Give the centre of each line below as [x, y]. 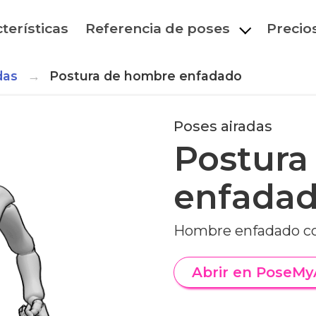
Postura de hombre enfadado [145, 76]
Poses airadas [223, 126]
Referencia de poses [158, 28]
